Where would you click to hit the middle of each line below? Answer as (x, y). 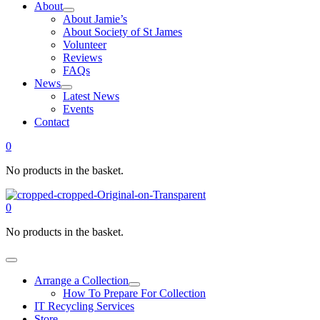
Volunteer (85, 45)
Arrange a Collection (81, 281)
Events (78, 109)
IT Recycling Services (84, 306)
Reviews (82, 58)
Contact (52, 122)
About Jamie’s (95, 19)
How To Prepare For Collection (134, 294)
